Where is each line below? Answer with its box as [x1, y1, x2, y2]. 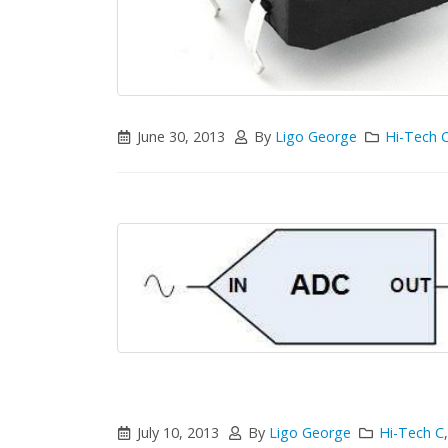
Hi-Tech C [379, 423, 445, 443]
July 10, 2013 [137, 423, 220, 443]
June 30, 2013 [137, 127, 226, 147]
